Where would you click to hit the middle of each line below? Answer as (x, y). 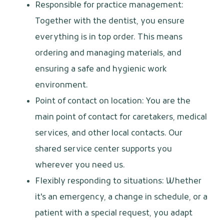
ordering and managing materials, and (108, 54)
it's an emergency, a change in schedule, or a (121, 198)
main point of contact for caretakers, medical (121, 118)
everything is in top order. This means (109, 38)
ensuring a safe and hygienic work (101, 70)
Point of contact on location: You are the (113, 102)
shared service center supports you (103, 150)
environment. (61, 86)
